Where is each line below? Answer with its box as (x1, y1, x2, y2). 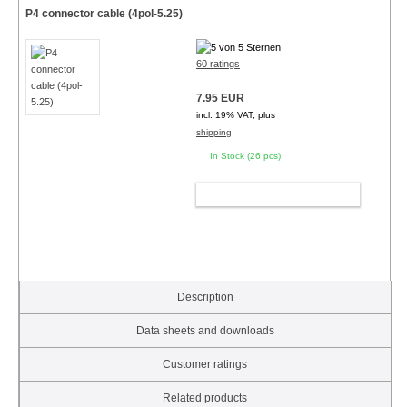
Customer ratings (163, 358, 248, 372)
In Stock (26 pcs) (209, 151, 281, 162)
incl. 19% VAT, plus (195, 110, 275, 121)
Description (176, 291, 233, 304)
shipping (195, 127, 232, 138)
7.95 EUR (195, 92, 244, 105)
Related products (163, 392, 248, 405)
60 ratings (195, 58, 240, 70)
